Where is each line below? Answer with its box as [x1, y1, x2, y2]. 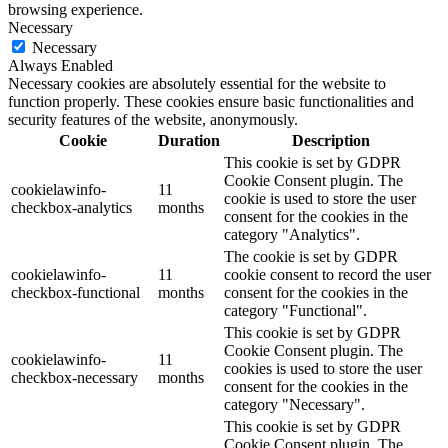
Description [291, 131, 370, 149]
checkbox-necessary [11, 368, 138, 386]
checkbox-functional [11, 283, 140, 301]
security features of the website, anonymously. [8, 110, 298, 128]
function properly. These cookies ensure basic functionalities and [8, 92, 414, 110]
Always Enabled [8, 56, 113, 74]
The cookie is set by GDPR [224, 247, 398, 265]
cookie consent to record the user [224, 265, 431, 283]
